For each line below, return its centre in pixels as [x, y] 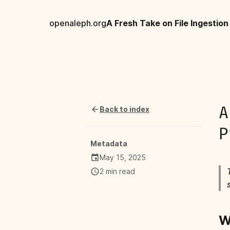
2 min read [118, 171]
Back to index [125, 109]
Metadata [109, 144]
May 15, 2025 [123, 158]
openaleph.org [78, 23]
